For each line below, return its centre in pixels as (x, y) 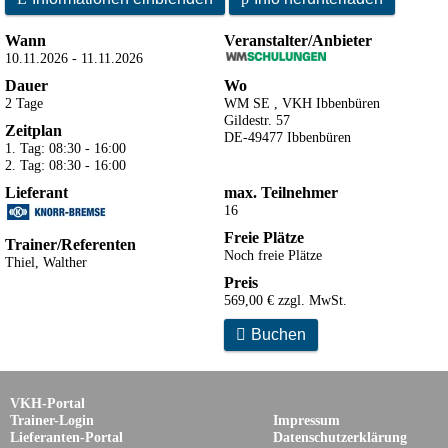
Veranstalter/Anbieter (298, 40)
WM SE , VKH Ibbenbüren (302, 102)
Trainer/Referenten (70, 244)
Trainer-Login (52, 420)
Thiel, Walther (46, 261)
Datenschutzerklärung (340, 437)
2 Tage (24, 102)
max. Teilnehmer (281, 192)
